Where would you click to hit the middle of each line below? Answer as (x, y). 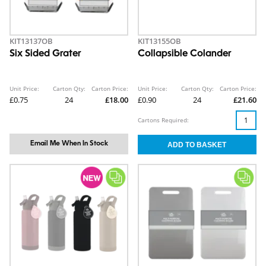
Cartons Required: (163, 120)
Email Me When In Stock (69, 144)
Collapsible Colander (185, 54)
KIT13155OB (159, 41)
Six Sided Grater (45, 54)
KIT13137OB (31, 41)
